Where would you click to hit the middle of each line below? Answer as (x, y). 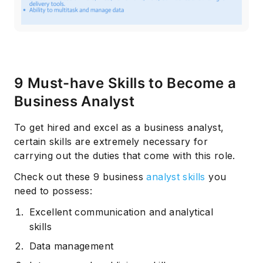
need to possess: (53, 190)
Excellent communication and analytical (121, 212)
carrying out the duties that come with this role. (125, 155)
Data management (71, 246)
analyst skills (176, 176)
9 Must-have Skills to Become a (125, 83)
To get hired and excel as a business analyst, (119, 127)
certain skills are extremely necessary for (111, 141)
